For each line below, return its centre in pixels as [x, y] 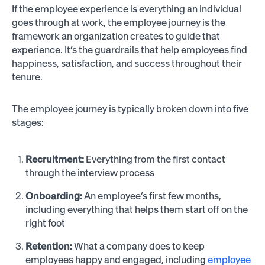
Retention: [50, 246]
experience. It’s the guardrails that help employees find [129, 49]
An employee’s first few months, [153, 196]
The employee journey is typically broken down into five [130, 109]
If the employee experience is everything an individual [126, 9]
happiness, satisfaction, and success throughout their [127, 63]
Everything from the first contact [156, 159]
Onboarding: [55, 196]
